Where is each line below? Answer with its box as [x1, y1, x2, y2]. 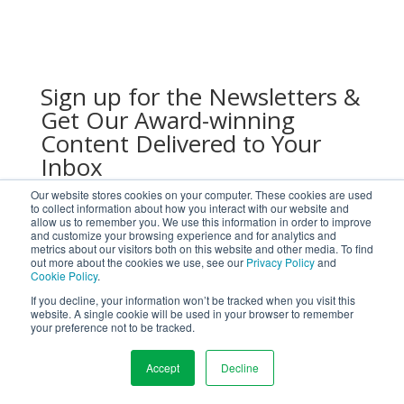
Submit [281, 331, 344, 356]
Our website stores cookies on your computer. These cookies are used [31, 187, 372, 202]
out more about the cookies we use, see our [31, 254, 246, 270]
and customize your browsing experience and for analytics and [31, 227, 336, 243]
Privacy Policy [246, 254, 315, 270]
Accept [145, 360, 179, 375]
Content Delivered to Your [40, 126, 321, 160]
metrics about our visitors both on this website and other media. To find [31, 241, 373, 256]
